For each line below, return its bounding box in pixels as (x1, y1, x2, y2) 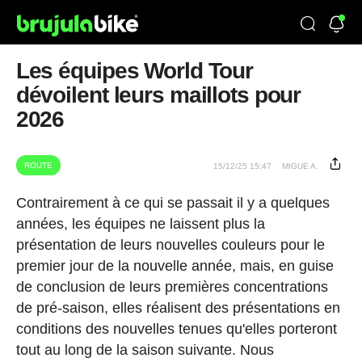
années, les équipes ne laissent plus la (15, 216, 265, 232)
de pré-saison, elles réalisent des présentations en (15, 300, 340, 316)
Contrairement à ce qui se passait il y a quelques (15, 195, 330, 211)
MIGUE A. (282, 162, 319, 170)
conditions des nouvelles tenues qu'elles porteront (15, 321, 337, 337)
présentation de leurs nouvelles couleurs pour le (15, 237, 325, 253)
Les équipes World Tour (15, 58, 254, 83)
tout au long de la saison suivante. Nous (15, 342, 274, 358)
